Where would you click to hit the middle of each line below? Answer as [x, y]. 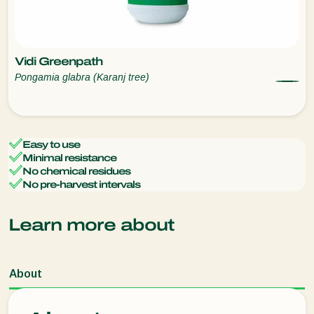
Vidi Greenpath [59, 62]
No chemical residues [76, 172]
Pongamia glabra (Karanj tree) [82, 77]
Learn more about [91, 225]
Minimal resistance [69, 158]
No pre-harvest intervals [81, 185]
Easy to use [51, 145]
